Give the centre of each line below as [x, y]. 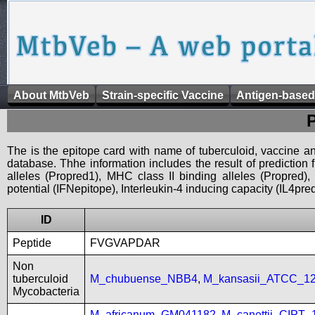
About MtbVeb [51, 95]
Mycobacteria [46, 291]
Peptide [32, 243]
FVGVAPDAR [125, 243]
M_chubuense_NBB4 [144, 279]
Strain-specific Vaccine [163, 95]
